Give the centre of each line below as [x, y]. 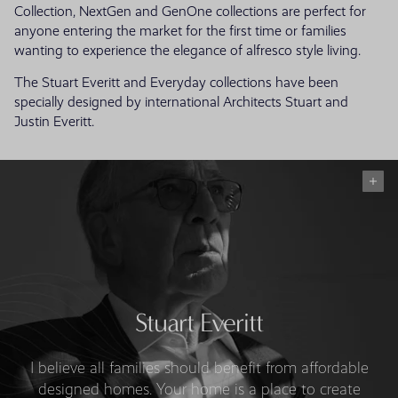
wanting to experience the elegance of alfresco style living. [187, 51]
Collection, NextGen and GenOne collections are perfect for [190, 12]
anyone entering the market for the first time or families [180, 32]
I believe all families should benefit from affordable [199, 368]
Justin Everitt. [54, 122]
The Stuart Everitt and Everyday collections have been [176, 83]
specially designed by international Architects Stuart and [181, 103]
